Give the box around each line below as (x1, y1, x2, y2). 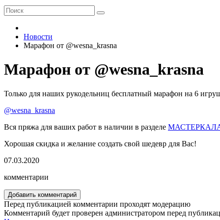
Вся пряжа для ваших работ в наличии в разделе (4, 122, 168, 131)
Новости (24, 32, 53, 41)
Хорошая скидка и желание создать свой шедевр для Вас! (4, 139, 196, 148)
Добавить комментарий (8, 191, 77, 198)
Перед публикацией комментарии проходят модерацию (4, 199, 191, 208)
